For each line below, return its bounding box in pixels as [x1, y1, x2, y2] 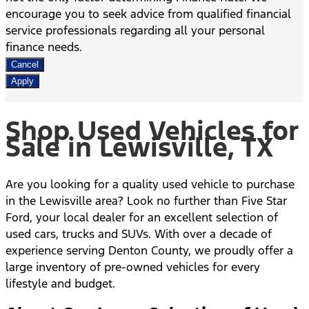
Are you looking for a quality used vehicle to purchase [6, 177, 295, 192]
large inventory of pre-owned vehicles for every [6, 259, 260, 275]
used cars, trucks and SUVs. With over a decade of [6, 226, 272, 242]
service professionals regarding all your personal [6, 22, 265, 38]
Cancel [11, 59, 39, 70]
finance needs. [6, 39, 82, 54]
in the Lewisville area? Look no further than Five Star [6, 193, 287, 209]
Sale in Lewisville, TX [6, 130, 273, 164]
